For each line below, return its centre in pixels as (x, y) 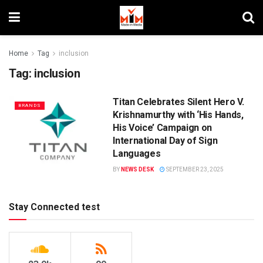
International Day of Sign (165, 141)
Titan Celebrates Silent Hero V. (178, 102)
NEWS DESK (138, 169)
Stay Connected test (54, 207)
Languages (137, 154)
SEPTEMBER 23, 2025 (195, 169)
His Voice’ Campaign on (163, 128)
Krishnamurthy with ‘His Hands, (178, 115)
